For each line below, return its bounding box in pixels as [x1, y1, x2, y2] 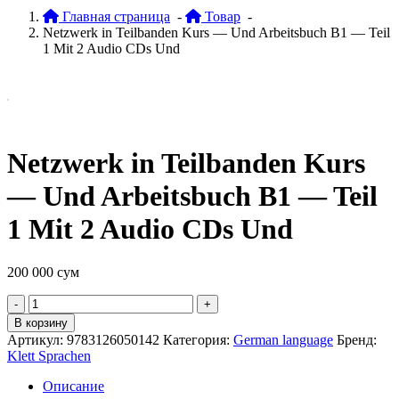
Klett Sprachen [7, 348, 91, 364]
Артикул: [7, 332, 67, 348]
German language [233, 332, 333, 348]
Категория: [163, 332, 233, 348]
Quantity [6, 294, 55, 310]
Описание [43, 379, 104, 395]
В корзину [14, 316, 68, 330]
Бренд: [337, 332, 377, 348]
